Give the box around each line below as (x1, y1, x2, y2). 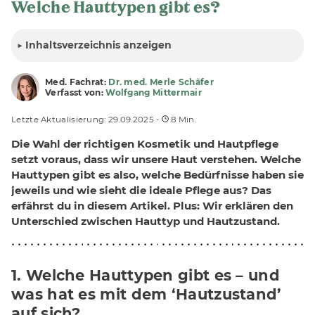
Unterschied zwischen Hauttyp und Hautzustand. (11, 214, 280, 229)
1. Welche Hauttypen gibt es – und (11, 266, 280, 285)
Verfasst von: (45, 87, 106, 98)
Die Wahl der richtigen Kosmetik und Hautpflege (11, 137, 278, 151)
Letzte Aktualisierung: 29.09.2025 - (11, 115, 162, 125)
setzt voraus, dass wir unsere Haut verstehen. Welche (11, 153, 301, 167)
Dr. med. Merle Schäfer (108, 77, 214, 88)
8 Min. (168, 115, 196, 125)
